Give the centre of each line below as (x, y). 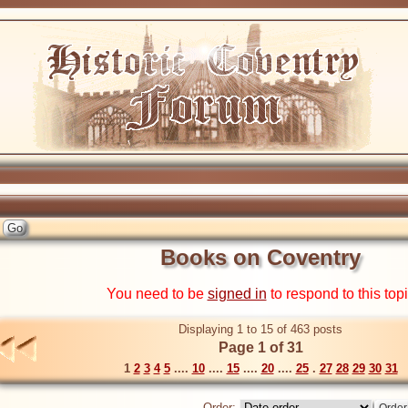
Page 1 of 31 (260, 348)
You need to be (157, 294)
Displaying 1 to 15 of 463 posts (260, 330)
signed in (237, 294)
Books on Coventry (260, 257)
